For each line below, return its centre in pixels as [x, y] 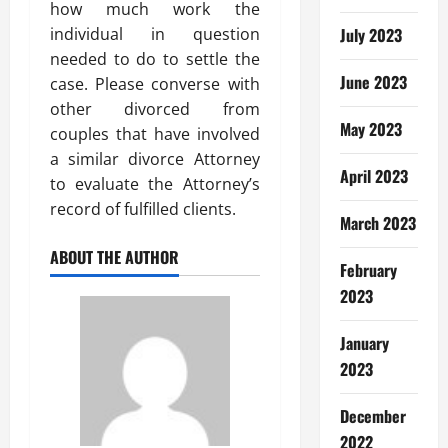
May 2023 [370, 129]
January [364, 343]
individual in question [155, 34]
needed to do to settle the [155, 59]
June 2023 [373, 82]
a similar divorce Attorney [155, 159]
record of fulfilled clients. [143, 209]
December [372, 416]
